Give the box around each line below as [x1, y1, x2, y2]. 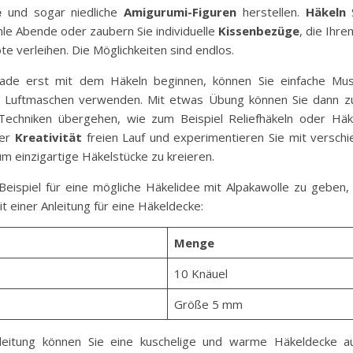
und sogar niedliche [2, 4, 124, 20]
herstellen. [236, 4, 306, 20]
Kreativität [14, 129, 82, 146]
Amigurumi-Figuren [124, 4, 236, 20]
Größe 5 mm [173, 296, 243, 313]
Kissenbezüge [218, 23, 299, 39]
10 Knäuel [173, 266, 228, 282]
